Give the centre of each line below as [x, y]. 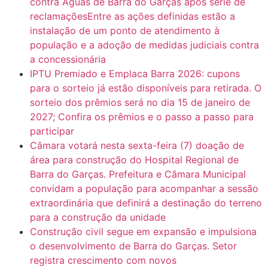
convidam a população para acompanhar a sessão [144, 189]
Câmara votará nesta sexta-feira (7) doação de [137, 146]
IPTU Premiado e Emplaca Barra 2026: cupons [135, 74]
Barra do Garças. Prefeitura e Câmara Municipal [138, 174]
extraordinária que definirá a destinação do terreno [146, 203]
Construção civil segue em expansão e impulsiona [143, 232]
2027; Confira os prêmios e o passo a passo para [142, 117]
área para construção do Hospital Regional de [134, 160]
